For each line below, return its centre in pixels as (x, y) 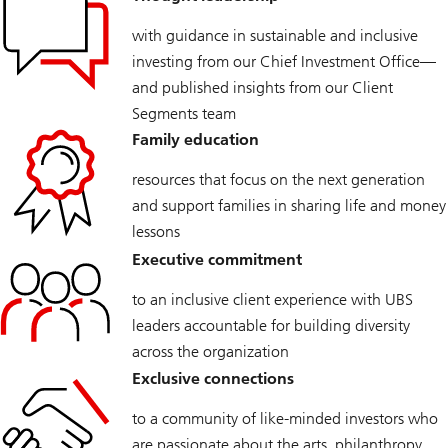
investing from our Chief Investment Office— (284, 62)
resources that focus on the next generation (278, 180)
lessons (156, 232)
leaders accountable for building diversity (271, 325)
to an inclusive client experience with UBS (272, 299)
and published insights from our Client (262, 88)
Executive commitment (217, 259)
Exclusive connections (213, 379)
